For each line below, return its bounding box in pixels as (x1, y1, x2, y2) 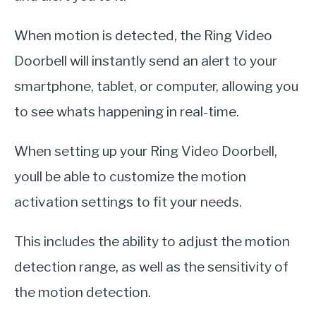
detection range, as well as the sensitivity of (14, 258, 288, 276)
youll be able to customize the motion (14, 168, 246, 186)
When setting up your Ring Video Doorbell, (14, 142, 277, 160)
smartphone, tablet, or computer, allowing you (14, 78, 298, 95)
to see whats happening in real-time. (14, 103, 239, 121)
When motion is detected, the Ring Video (14, 27, 272, 44)
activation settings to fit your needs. (14, 193, 242, 211)
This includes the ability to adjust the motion (14, 233, 290, 250)
